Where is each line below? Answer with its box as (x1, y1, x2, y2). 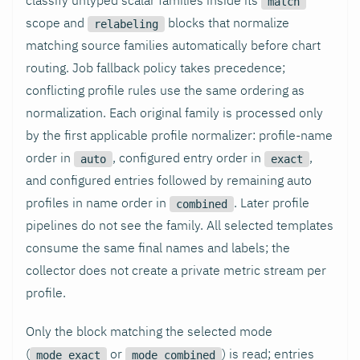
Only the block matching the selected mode (26, 322, 272, 339)
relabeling (94, 17, 158, 31)
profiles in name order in (26, 194, 170, 211)
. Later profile (234, 194, 309, 211)
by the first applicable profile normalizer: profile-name (26, 126, 333, 143)
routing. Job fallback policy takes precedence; (26, 59, 285, 76)
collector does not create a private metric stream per (26, 261, 326, 278)
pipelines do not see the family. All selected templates (26, 216, 333, 233)
